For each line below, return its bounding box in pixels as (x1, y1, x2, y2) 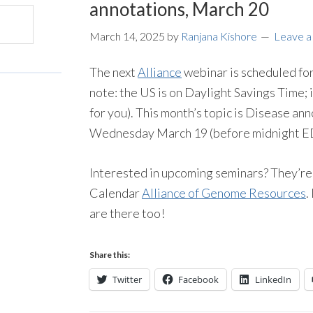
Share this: (89, 249, 130, 260)
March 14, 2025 (89, 29, 165, 43)
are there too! (89, 205, 165, 221)
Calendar (89, 185, 142, 201)
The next (89, 64, 138, 80)
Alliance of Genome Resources (142, 185, 306, 201)
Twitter (112, 273, 142, 286)
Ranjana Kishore (181, 29, 257, 43)
